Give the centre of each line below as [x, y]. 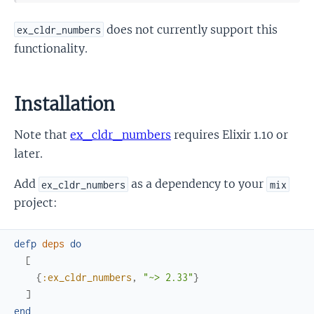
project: [36, 203]
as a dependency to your [198, 184]
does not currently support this [191, 29]
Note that [42, 135]
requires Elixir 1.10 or [230, 135]
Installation [64, 105]
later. [28, 154]
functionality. [51, 48]
